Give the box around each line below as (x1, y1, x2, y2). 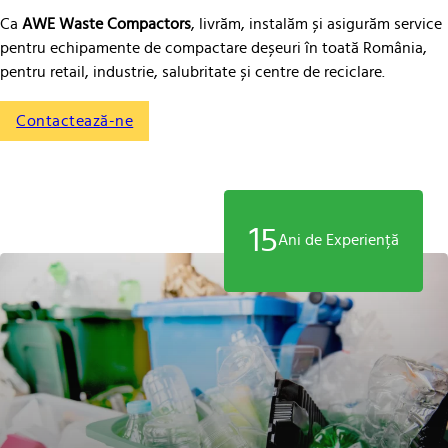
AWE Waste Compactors (22, 16, 191, 33)
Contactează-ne (16, 112, 134, 129)
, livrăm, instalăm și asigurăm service (191, 16, 442, 33)
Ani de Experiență (277, 232, 399, 249)
